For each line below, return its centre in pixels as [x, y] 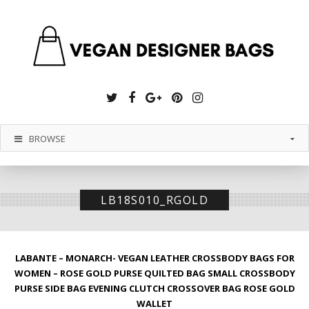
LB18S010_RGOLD [154, 200]
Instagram [233, 97]
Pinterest [209, 97]
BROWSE [47, 139]
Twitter [140, 97]
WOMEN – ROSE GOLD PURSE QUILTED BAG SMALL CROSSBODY [154, 273]
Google [182, 97]
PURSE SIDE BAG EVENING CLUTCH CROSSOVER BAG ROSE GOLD [154, 288]
